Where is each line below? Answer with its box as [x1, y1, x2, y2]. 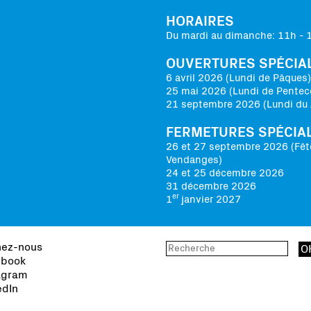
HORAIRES [166, 14, 234, 28]
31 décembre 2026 [166, 180, 256, 192]
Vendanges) [166, 154, 222, 165]
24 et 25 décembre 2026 [166, 167, 284, 178]
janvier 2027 [181, 194, 241, 205]
